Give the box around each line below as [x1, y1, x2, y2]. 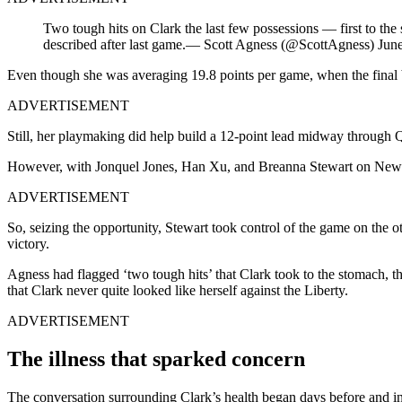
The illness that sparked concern [7, 346, 305, 371]
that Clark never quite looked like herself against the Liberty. [7, 282, 348, 298]
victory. [7, 235, 49, 251]
